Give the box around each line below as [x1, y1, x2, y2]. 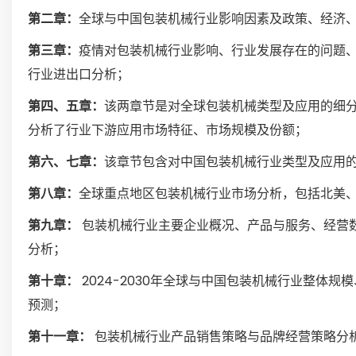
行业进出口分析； [28, 65, 130, 83]
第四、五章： [28, 97, 104, 115]
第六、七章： [28, 153, 104, 171]
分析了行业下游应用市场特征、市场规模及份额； [28, 121, 308, 139]
